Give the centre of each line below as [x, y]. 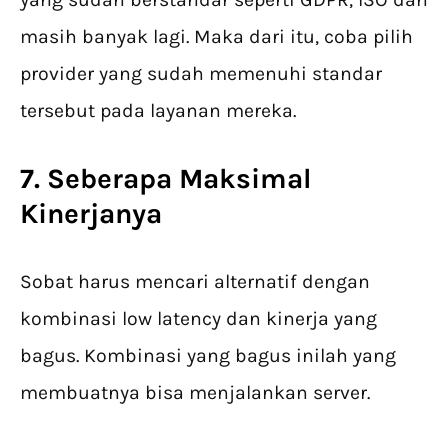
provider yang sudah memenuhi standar [201, 74]
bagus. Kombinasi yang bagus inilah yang [208, 356]
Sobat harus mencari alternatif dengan [195, 282]
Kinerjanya [91, 214]
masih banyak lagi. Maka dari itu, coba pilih [216, 37]
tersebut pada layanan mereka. [158, 111]
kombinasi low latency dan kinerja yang [198, 319]
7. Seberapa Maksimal [166, 179]
